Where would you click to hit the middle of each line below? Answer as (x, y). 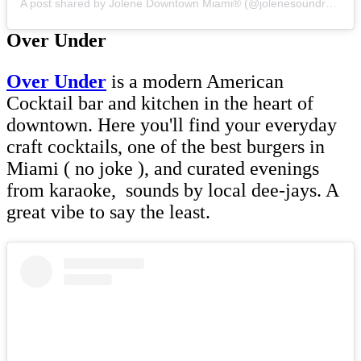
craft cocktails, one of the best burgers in (166, 146)
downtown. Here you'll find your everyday (172, 124)
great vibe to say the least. (111, 212)
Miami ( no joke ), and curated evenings (163, 168)
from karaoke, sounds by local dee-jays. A (172, 190)
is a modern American (195, 81)
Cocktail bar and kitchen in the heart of (160, 103)
